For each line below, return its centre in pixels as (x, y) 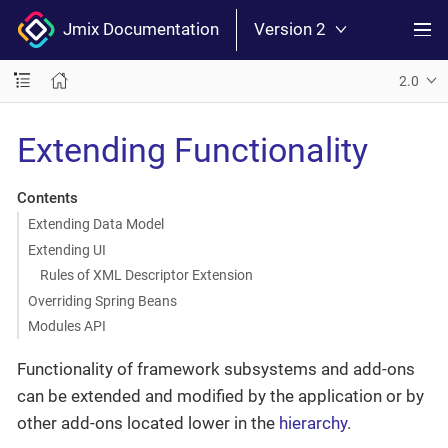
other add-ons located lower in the (148, 423)
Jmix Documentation (137, 29)
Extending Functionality (192, 149)
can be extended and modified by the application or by (220, 396)
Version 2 (290, 29)
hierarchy (313, 423)
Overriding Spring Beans (102, 300)
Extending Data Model (95, 224)
